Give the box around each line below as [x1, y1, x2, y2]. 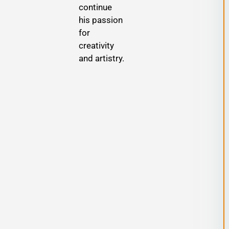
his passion [78, 14, 123, 25]
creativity [78, 40, 114, 51]
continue [78, 2, 112, 12]
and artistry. [78, 53, 124, 63]
